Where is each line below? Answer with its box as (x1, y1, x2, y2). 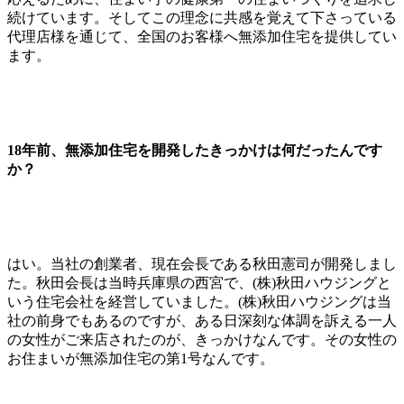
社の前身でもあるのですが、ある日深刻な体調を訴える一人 (7, 312, 397, 328)
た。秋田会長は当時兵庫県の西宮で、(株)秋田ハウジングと (7, 274, 391, 290)
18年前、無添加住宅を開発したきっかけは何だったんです (7, 142, 382, 158)
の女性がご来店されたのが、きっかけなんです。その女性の (7, 331, 397, 347)
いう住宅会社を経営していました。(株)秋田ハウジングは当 (7, 293, 391, 309)
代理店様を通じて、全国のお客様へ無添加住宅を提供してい (7, 28, 397, 44)
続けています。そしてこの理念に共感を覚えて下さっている (7, 9, 397, 25)
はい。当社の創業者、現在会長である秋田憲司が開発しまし (7, 255, 397, 271)
